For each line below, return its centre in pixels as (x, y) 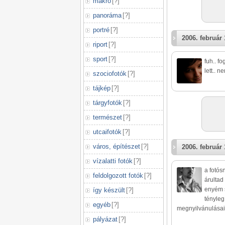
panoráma (107, 15)
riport (100, 44)
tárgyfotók (107, 103)
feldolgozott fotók (118, 176)
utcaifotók (107, 132)
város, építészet (117, 146)
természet (107, 117)
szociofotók (110, 74)
